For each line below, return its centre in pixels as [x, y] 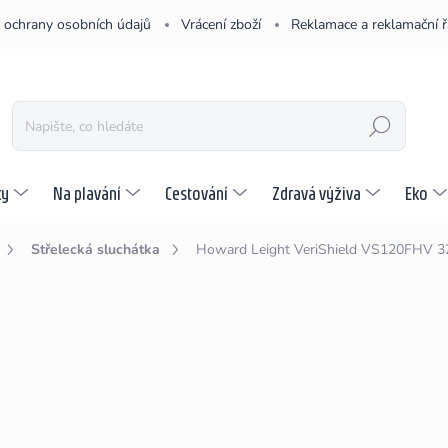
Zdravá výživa [316, 193]
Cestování [196, 193]
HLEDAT [380, 126]
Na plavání [87, 193]
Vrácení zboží [221, 24]
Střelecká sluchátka [95, 249]
